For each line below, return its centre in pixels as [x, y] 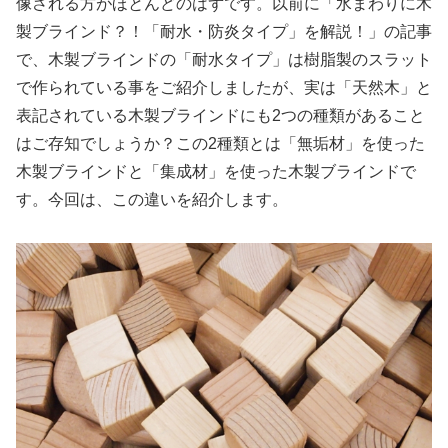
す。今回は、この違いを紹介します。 [152, 199]
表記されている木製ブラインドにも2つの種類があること [220, 115]
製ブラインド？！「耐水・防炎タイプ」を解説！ [192, 31]
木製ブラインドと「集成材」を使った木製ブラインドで [216, 171]
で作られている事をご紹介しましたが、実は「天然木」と [224, 87]
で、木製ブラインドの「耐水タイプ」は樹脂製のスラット [224, 59]
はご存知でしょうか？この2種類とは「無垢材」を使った [220, 143]
